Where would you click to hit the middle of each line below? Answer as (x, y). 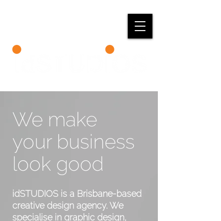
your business (74, 141)
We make (55, 119)
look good (58, 164)
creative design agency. (61, 205)
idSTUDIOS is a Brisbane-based (77, 194)
